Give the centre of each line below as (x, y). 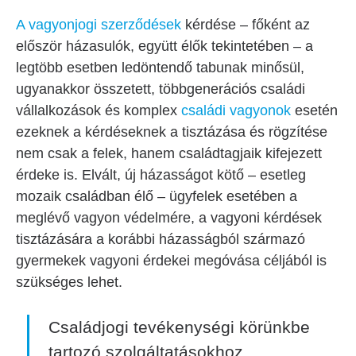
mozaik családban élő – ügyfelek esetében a (157, 196)
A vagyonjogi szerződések (99, 25)
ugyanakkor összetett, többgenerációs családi (161, 89)
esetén (314, 110)
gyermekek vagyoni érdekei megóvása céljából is (171, 261)
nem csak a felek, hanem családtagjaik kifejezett (169, 153)
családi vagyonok (236, 110)
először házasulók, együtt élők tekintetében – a (164, 46)
